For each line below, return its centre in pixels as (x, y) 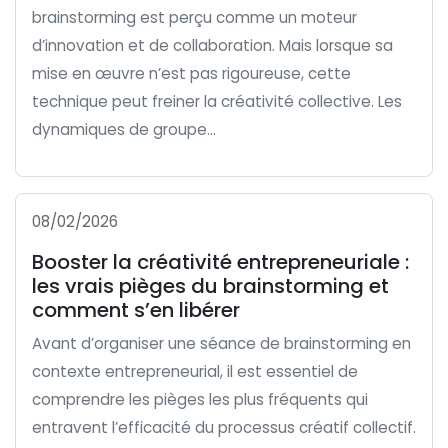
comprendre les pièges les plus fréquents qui (200, 399)
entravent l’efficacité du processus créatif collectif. (224, 427)
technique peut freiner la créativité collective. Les (217, 101)
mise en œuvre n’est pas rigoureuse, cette (191, 73)
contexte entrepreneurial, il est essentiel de (195, 371)
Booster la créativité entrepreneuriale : (220, 262)
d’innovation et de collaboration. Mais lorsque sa (212, 45)
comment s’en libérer (136, 310)
